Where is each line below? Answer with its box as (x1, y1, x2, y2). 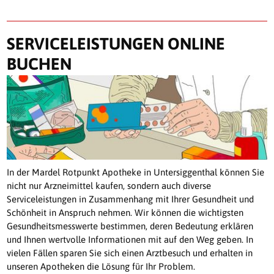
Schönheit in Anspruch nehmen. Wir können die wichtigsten (7, 207, 244, 218)
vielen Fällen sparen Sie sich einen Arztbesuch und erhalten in (7, 247, 253, 258)
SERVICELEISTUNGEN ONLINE (7, 34, 226, 54)
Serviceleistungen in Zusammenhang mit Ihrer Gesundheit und (7, 193, 254, 204)
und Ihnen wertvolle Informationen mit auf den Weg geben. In (7, 234, 254, 245)
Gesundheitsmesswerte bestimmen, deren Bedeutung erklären (7, 220, 254, 231)
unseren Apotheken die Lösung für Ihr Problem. (7, 261, 196, 272)
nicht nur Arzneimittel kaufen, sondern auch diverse (7, 180, 212, 191)
